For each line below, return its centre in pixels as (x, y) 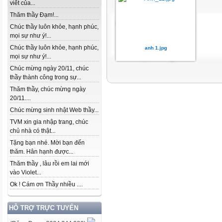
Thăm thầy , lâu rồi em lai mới (50, 164)
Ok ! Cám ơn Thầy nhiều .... (46, 185)
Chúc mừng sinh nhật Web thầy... (54, 110)
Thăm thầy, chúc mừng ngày (48, 89)
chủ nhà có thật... (33, 131)
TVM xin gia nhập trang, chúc (49, 122)
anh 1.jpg (156, 48)
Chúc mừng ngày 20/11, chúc (49, 69)
